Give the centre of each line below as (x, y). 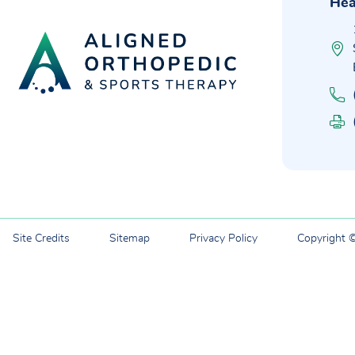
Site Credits (41, 239)
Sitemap (130, 239)
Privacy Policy (223, 239)
